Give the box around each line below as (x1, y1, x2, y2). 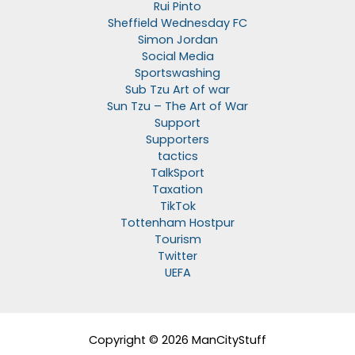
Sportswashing (135, 65, 220, 82)
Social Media (141, 48, 214, 65)
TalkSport (151, 165, 204, 181)
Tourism (154, 231, 201, 248)
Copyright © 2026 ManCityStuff (89, 332, 266, 349)
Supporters (146, 132, 209, 148)
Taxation (152, 181, 203, 198)
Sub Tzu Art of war (125, 82, 230, 98)
